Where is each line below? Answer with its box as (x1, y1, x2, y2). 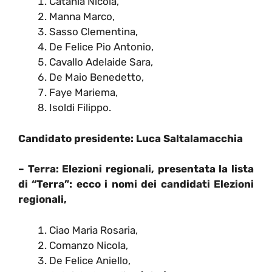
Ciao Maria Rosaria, (49, 223, 138, 236)
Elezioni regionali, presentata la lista (62, 163, 254, 175)
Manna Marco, (49, 10, 115, 23)
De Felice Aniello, (49, 254, 131, 267)
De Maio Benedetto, (49, 71, 144, 84)
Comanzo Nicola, (49, 239, 128, 251)
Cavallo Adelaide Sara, (49, 56, 153, 69)
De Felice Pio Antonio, (49, 41, 154, 53)
